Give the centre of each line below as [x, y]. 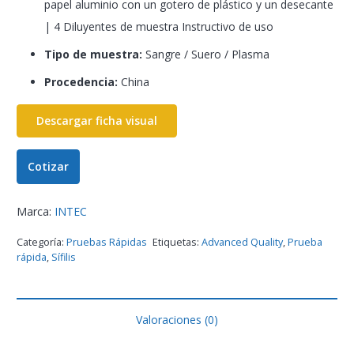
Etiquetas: [177, 243]
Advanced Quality [243, 243]
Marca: [36, 212]
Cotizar [48, 167]
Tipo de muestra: [93, 55]
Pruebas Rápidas [107, 243]
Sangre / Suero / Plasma [206, 55]
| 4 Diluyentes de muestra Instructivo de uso [159, 27]
